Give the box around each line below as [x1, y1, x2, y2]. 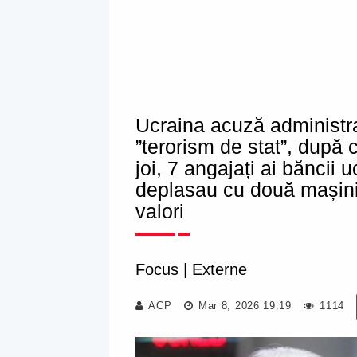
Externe [192, 261, 247, 278]
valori [135, 200, 184, 222]
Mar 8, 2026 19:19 [194, 300, 292, 312]
